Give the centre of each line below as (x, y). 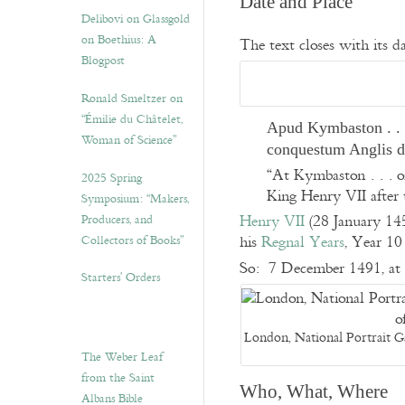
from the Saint (118, 378)
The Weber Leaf (122, 357)
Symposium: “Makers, (135, 199)
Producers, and (117, 220)
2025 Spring (112, 178)
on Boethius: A (119, 40)
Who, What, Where (314, 392)
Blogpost (103, 61)
